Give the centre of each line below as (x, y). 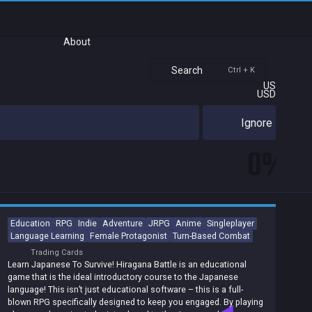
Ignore (257, 123)
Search (187, 70)
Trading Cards (56, 252)
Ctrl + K (241, 70)
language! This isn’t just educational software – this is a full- (125, 289)
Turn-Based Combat (211, 236)
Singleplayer (231, 223)
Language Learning (47, 236)
